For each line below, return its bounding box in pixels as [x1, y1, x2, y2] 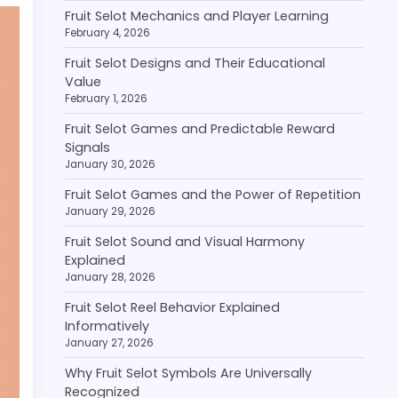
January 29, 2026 [65, 204, 155, 219]
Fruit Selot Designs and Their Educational [65, 54, 325, 72]
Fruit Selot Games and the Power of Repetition [65, 186, 361, 203]
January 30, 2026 [65, 157, 155, 171]
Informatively [65, 317, 149, 335]
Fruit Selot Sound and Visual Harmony [65, 233, 305, 251]
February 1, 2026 [65, 92, 147, 106]
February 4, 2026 [65, 26, 150, 40]
